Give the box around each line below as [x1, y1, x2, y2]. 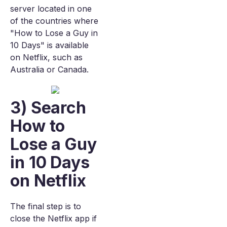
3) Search [10, 98, 86, 118]
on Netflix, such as [10, 52, 83, 62]
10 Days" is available [10, 40, 89, 50]
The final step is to [10, 201, 81, 211]
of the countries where [10, 16, 98, 26]
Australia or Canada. [10, 64, 89, 74]
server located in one [10, 4, 92, 14]
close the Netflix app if [10, 213, 97, 223]
